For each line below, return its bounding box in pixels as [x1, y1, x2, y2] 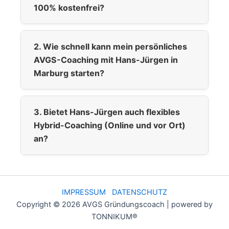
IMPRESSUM [62, 188, 106, 197]
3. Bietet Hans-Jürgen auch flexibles [34, 106, 180, 117]
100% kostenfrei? [34, 2, 104, 13]
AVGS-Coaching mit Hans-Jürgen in [34, 54, 178, 65]
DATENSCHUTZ [112, 188, 167, 197]
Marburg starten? [34, 67, 104, 78]
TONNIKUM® [91, 212, 138, 221]
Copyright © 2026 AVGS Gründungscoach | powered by [16, 200, 213, 209]
